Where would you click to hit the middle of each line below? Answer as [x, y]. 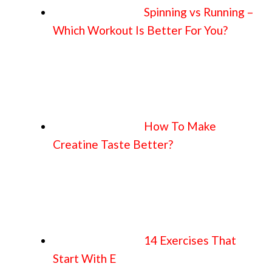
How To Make [180, 126]
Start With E [84, 258]
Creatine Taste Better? [113, 144]
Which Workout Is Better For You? [140, 30]
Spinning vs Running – [199, 12]
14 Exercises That [190, 240]
